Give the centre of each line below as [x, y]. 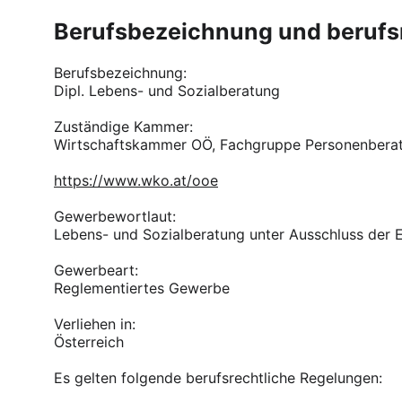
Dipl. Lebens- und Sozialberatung [167, 91]
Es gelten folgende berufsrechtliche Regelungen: [218, 378]
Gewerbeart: [96, 270]
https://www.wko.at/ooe [136, 180]
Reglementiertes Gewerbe [142, 288]
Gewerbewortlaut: [115, 216]
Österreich [89, 342]
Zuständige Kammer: [123, 127]
